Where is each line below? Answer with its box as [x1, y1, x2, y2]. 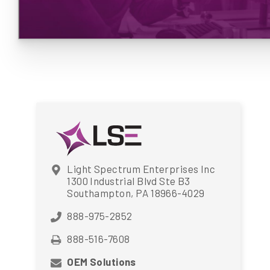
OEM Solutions [67, 256, 136, 268]
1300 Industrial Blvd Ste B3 [67, 175, 190, 187]
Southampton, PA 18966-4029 [67, 187, 205, 199]
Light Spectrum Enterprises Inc [67, 163, 216, 175]
